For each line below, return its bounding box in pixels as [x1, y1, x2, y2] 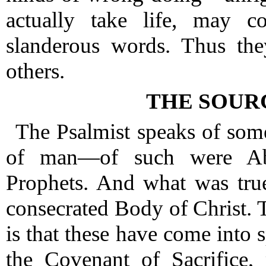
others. [6, 59, 65, 83]
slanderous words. [6, 33, 171, 58]
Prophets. [6, 170, 88, 195]
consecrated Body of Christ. [6, 196, 252, 220]
